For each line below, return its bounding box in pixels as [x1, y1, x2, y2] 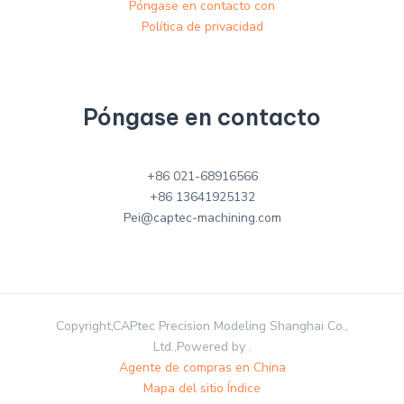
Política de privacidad [141, 17, 263, 35]
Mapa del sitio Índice [143, 379, 261, 397]
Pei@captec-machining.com [123, 208, 281, 226]
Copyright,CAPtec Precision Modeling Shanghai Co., [56, 317, 348, 335]
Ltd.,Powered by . [152, 337, 252, 355]
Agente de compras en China [118, 358, 286, 376]
